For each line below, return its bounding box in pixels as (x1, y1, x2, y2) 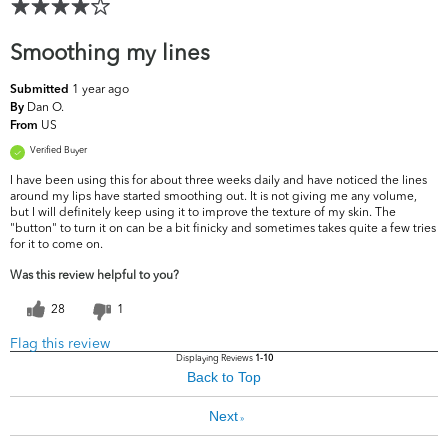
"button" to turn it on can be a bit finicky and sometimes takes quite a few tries (10, 220, 436, 236)
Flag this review (10, 334, 110, 353)
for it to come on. (10, 236, 103, 252)
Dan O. (27, 99, 64, 115)
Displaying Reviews (175, 352, 255, 364)
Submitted (10, 84, 72, 97)
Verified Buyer (30, 144, 87, 156)
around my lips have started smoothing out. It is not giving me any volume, (10, 188, 417, 204)
